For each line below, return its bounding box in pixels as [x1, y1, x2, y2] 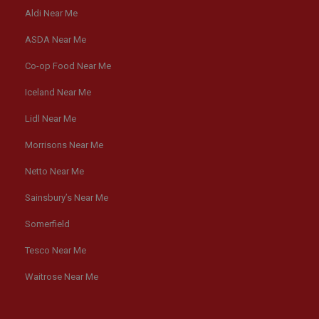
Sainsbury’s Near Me [25, 192, 108, 203]
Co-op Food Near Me [25, 60, 111, 71]
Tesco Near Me [25, 244, 86, 256]
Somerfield [25, 218, 70, 229]
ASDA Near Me [25, 33, 86, 45]
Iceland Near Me [25, 86, 91, 98]
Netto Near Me [25, 165, 84, 177]
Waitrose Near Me [25, 271, 98, 282]
